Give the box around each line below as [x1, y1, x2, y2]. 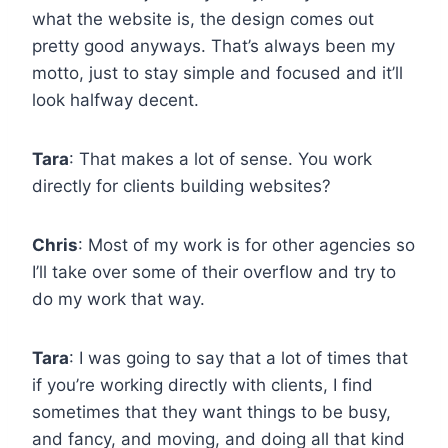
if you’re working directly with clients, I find [32, 374, 373, 395]
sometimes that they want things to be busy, [32, 401, 391, 422]
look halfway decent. [32, 89, 199, 110]
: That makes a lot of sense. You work [69, 148, 372, 169]
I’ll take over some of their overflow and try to [32, 261, 396, 282]
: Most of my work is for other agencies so [78, 234, 415, 255]
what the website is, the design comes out [32, 8, 374, 29]
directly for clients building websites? [32, 175, 331, 196]
